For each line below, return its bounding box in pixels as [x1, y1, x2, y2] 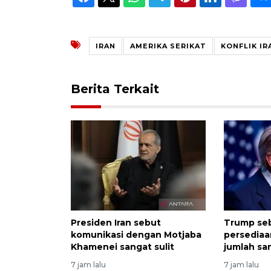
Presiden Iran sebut [71, 217, 161, 228]
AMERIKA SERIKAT [130, 41, 206, 50]
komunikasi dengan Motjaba [71, 229, 201, 240]
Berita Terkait [71, 81, 159, 96]
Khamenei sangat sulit [71, 241, 174, 252]
